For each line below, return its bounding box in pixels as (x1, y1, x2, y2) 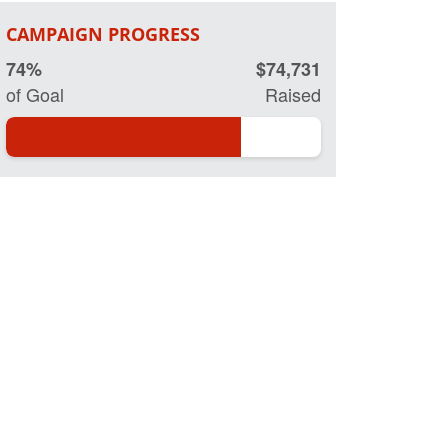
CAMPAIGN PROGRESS (6, 22, 201, 46)
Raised (265, 81, 321, 107)
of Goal (6, 81, 65, 107)
